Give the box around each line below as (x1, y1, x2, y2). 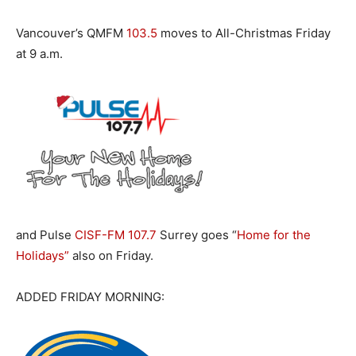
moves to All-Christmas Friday (157, 25, 331, 41)
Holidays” (16, 248, 69, 263)
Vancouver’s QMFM (16, 25, 126, 41)
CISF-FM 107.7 (75, 227, 157, 242)
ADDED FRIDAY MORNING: (16, 289, 164, 304)
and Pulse (16, 227, 75, 242)
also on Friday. (69, 248, 153, 263)
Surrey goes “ (157, 227, 237, 242)
